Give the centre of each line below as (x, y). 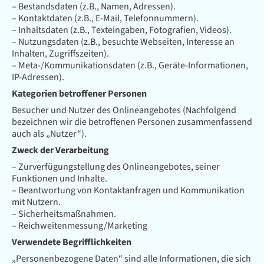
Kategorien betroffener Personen (79, 94)
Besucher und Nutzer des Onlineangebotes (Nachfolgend (124, 110)
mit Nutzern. (36, 202)
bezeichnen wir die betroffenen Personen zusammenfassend (132, 122)
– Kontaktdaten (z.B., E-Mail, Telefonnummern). (105, 18)
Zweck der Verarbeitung (60, 150)
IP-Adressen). (38, 77)
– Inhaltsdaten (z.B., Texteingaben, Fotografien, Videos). (122, 30)
